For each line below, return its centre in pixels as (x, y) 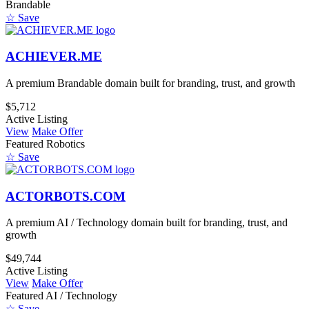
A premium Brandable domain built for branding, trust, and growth (150, 83)
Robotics (66, 144)
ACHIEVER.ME (54, 57)
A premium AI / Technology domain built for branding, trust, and (147, 223)
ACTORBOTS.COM (66, 196)
